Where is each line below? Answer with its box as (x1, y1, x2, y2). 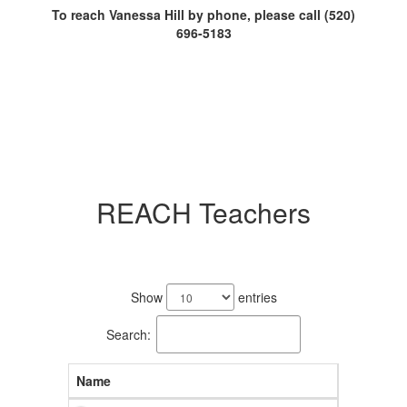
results (67, 283, 105, 301)
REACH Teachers (96, 193, 311, 232)
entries (233, 288, 277, 306)
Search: (106, 324, 151, 343)
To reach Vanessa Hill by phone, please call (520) (52, 5, 355, 24)
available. (67, 301, 122, 319)
